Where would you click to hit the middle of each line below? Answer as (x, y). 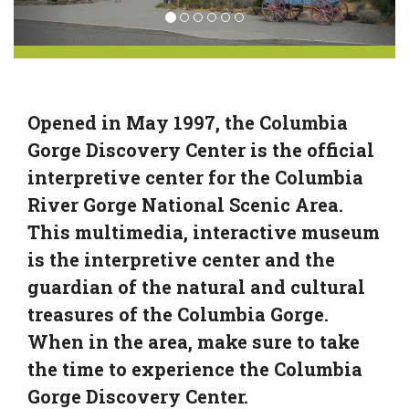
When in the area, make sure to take (194, 341)
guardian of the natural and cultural (196, 286)
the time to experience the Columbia (195, 368)
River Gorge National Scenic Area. (185, 204)
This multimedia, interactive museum (204, 231)
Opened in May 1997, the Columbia (188, 122)
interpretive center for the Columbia (195, 177)
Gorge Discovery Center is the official (201, 149)
